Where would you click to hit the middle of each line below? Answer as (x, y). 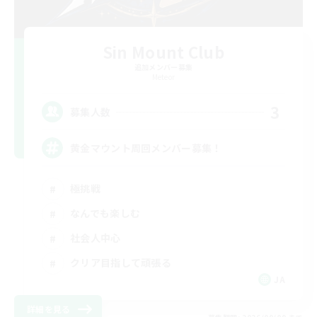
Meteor (163, 77)
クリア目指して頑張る (121, 262)
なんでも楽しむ (105, 213)
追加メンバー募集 (163, 67)
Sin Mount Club (163, 52)
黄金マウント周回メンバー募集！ (146, 148)
